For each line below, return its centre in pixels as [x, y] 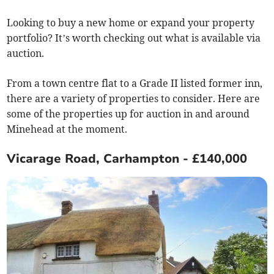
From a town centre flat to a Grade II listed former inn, [135, 83]
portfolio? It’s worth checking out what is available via [134, 38]
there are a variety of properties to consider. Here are [134, 99]
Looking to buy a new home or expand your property [131, 23]
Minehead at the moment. [68, 129]
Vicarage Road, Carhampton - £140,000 [129, 159]
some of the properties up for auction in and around [128, 114]
